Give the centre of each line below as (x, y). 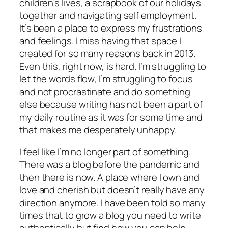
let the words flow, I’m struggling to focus (106, 79)
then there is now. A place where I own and (109, 177)
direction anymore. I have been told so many (112, 203)
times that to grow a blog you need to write (110, 216)
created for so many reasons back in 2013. (107, 53)
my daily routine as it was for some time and (111, 117)
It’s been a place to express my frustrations (111, 28)
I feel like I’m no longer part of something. (105, 152)
